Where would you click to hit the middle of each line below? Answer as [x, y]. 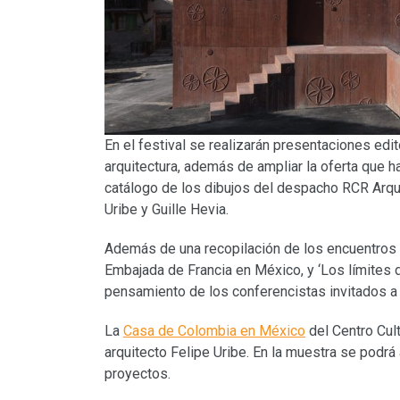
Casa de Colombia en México [214, 330]
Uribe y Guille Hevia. [167, 209]
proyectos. [137, 373]
